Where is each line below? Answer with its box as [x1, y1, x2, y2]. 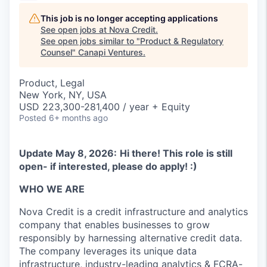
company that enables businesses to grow [19, 219, 210, 231]
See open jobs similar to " [41, 36, 140, 46]
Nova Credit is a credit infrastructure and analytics [19, 206, 248, 218]
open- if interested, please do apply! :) [19, 160, 197, 172]
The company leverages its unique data [19, 245, 197, 257]
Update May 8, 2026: [19, 147, 117, 159]
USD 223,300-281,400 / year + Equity [19, 101, 190, 113]
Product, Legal [19, 77, 85, 89]
